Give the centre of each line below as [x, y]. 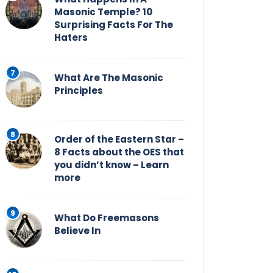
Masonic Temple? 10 [103, 12]
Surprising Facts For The [114, 25]
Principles [79, 91]
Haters [71, 38]
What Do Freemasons [107, 218]
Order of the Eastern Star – [119, 140]
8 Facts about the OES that [119, 152]
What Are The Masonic [109, 78]
